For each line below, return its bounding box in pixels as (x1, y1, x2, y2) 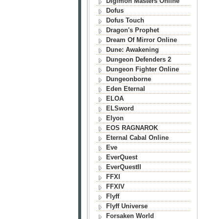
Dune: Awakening (106, 46, 159, 53)
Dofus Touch (106, 17, 144, 24)
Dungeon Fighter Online (106, 66, 179, 73)
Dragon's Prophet (106, 26, 159, 34)
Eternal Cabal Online (106, 134, 169, 141)
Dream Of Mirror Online (106, 36, 177, 44)
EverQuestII (106, 163, 141, 171)
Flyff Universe (106, 202, 148, 210)
